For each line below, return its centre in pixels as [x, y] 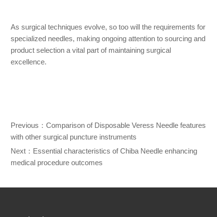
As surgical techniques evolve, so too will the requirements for [108, 27]
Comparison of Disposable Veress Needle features [126, 125]
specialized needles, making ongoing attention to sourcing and [108, 39]
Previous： [28, 125]
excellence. [28, 62]
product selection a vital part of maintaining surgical [91, 50]
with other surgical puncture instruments [73, 137]
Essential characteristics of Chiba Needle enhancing [115, 151]
